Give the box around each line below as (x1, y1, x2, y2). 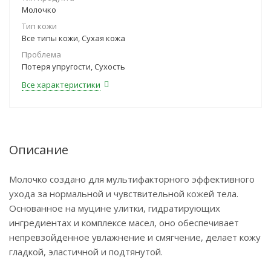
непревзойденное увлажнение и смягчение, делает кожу (9, 231, 261, 243)
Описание (9, 142, 68, 158)
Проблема (22, 49, 61, 60)
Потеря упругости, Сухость (22, 61, 125, 72)
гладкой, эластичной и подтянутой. (9, 246, 163, 258)
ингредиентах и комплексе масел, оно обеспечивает (9, 217, 239, 229)
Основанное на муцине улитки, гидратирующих (9, 202, 220, 214)
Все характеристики (22, 79, 100, 90)
